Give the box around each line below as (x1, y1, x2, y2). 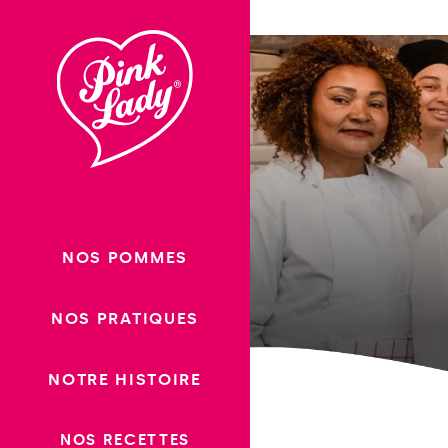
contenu (8, 61, 75, 80)
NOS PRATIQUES (51, 309, 199, 328)
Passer (8, 11, 60, 30)
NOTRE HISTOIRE (48, 370, 202, 389)
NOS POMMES (62, 248, 188, 267)
